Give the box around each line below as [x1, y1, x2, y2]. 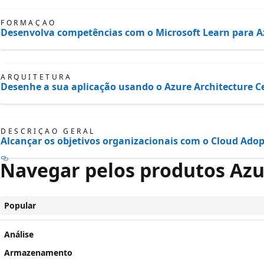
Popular [4, 200, 36, 212]
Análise [4, 228, 34, 240]
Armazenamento [4, 247, 72, 259]
